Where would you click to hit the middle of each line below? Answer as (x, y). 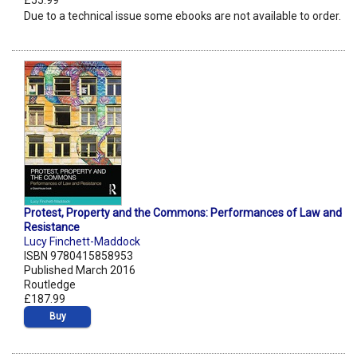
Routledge (50, 285)
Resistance (52, 228)
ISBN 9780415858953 (78, 256)
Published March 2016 (80, 271)
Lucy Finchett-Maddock (82, 242)
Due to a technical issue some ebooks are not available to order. (182, 16)
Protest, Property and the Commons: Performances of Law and (183, 213)
